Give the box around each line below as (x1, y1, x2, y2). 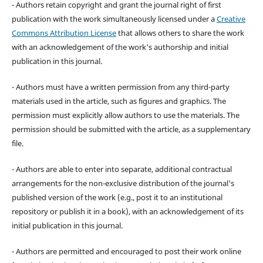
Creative (216, 13, 245, 24)
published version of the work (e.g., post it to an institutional (11, 191, 222, 203)
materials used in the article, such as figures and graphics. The (11, 95, 226, 106)
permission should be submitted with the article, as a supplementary (11, 123, 251, 134)
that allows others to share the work (116, 27, 244, 38)
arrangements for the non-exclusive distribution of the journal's (11, 177, 234, 188)
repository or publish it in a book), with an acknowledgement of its (11, 205, 244, 217)
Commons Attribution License (11, 27, 116, 38)
